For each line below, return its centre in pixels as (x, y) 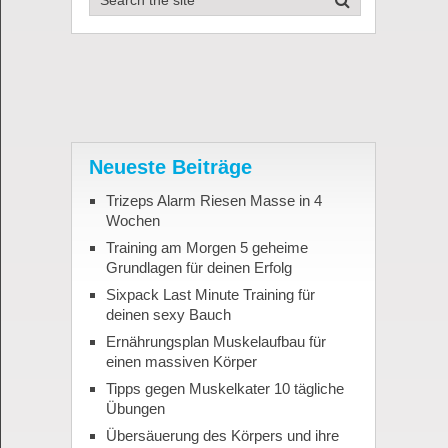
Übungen (135, 409)
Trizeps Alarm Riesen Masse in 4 (213, 201)
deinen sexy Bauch (168, 315)
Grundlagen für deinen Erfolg (198, 268)
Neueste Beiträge (170, 167)
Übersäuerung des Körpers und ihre (222, 436)
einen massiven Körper (181, 362)
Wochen (132, 221)
